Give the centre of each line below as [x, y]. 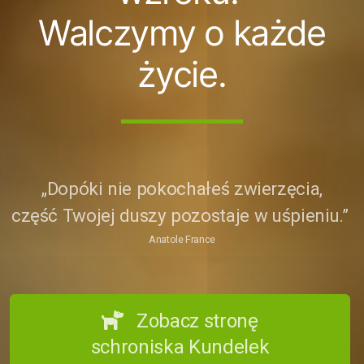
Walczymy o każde [182, 32]
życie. [182, 74]
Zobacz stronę [197, 321]
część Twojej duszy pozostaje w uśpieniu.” [182, 215]
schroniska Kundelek [180, 347]
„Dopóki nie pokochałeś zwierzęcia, [182, 188]
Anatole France [182, 239]
